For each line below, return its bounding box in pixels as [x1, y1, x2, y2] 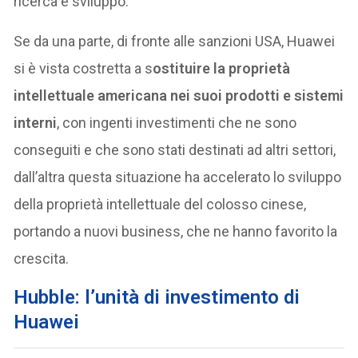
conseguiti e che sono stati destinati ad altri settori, [14, 141, 336, 158]
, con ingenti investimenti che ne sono [57, 113, 297, 131]
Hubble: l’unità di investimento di [14, 285, 300, 308]
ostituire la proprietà [153, 59, 291, 77]
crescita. [14, 249, 70, 267]
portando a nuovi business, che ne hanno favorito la [14, 222, 338, 240]
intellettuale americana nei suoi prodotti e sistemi [14, 86, 344, 104]
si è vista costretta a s [14, 59, 153, 77]
